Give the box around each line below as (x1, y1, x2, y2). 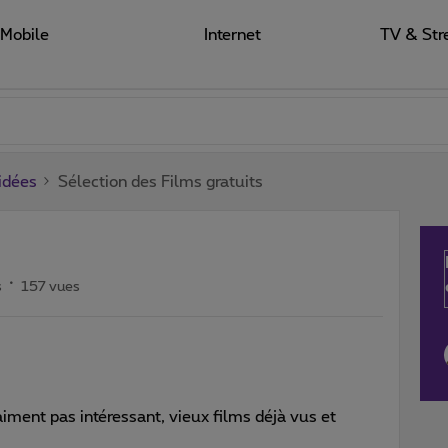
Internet (203, 27, 261, 43)
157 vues (21, 279, 80, 294)
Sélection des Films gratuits (58, 173, 263, 190)
